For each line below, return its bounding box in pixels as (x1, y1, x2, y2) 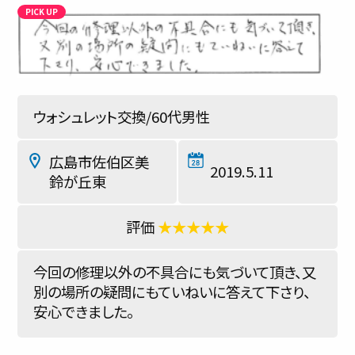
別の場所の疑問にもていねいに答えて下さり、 (33, 281, 311, 302)
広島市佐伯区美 (49, 151, 149, 172)
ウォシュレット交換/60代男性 (33, 106, 210, 127)
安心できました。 (33, 301, 134, 322)
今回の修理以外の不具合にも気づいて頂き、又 (33, 261, 316, 282)
